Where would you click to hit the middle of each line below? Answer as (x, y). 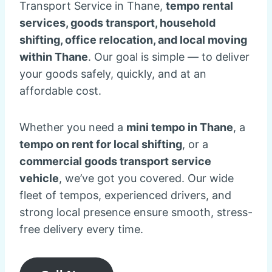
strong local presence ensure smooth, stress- (136, 212)
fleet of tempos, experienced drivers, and (125, 195)
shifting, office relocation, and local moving (133, 40)
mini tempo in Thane (180, 127)
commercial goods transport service (115, 161)
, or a (195, 144)
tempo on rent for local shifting (101, 144)
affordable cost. (60, 91)
